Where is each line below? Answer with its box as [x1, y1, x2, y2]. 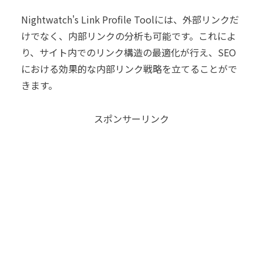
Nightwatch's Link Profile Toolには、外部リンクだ [21, 12, 239, 27]
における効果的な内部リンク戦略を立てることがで [21, 62, 237, 76]
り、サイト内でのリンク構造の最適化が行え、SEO [21, 45, 236, 60]
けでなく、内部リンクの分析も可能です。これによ [21, 29, 236, 43]
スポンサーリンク [94, 112, 169, 126]
